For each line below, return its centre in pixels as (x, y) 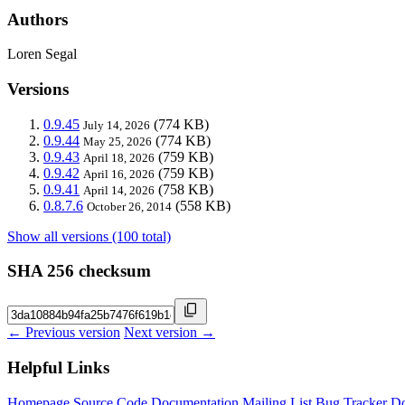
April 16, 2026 (119, 174)
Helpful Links (58, 367)
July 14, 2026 (117, 125)
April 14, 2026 (119, 190)
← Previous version (64, 333)
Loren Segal (42, 54)
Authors (38, 19)
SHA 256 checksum (79, 271)
